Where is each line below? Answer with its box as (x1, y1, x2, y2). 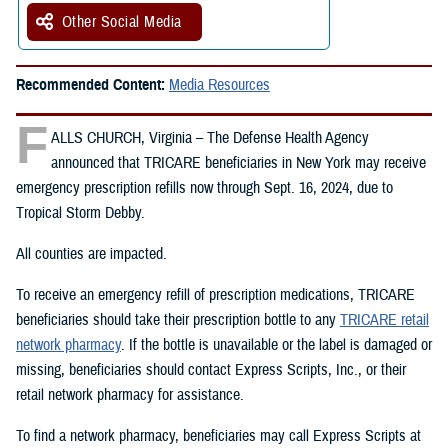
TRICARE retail (340, 309, 429, 330)
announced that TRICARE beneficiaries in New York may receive (51, 152, 426, 173)
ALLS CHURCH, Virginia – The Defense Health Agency (51, 127, 369, 148)
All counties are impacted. (16, 243, 167, 264)
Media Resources (169, 74, 270, 95)
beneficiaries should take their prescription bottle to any (16, 309, 340, 330)
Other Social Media (62, 11, 182, 32)
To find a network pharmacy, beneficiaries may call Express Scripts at (16, 425, 421, 446)
